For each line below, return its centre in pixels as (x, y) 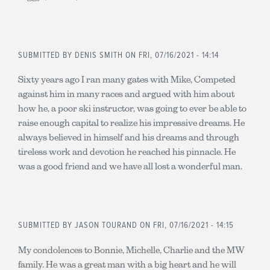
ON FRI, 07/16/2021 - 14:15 (187, 225)
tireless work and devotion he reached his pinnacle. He (127, 152)
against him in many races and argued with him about (126, 94)
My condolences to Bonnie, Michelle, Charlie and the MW (131, 250)
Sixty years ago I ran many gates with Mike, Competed (127, 79)
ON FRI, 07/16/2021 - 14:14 (171, 55)
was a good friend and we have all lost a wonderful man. (130, 166)
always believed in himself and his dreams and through (129, 137)
